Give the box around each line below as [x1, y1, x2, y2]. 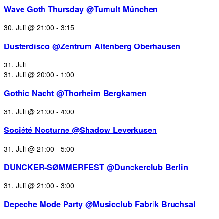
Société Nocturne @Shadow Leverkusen [4, 124, 157, 136]
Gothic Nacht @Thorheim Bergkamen [4, 87, 147, 99]
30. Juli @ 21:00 [4, 22, 54, 33]
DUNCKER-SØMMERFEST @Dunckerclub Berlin [4, 161, 188, 173]
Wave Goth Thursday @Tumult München [4, 3, 158, 15]
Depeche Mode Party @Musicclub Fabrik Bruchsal [4, 198, 196, 210]
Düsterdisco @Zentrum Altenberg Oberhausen [4, 40, 180, 52]
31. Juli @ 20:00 [4, 69, 54, 80]
